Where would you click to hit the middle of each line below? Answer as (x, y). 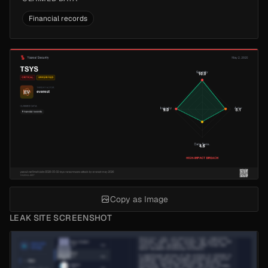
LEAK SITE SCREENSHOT (61, 218)
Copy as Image (139, 200)
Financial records (58, 18)
